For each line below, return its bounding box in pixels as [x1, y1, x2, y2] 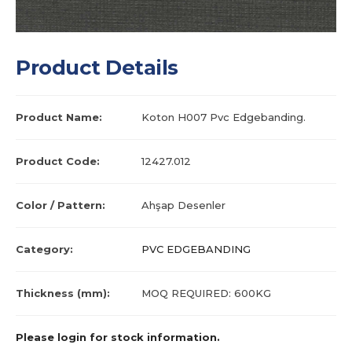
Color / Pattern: [16, 199, 105, 212]
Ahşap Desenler [141, 199, 225, 212]
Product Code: [16, 155, 100, 168]
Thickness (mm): [16, 287, 110, 300]
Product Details [16, 55, 178, 81]
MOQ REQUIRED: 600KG [141, 287, 271, 300]
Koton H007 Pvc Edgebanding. [141, 111, 306, 124]
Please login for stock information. [16, 331, 220, 344]
